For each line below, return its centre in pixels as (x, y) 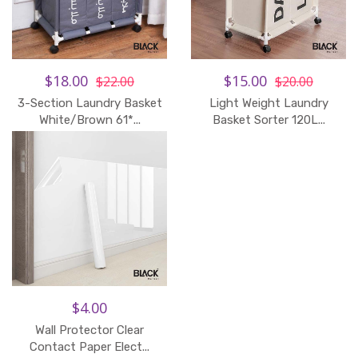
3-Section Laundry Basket (89, 103)
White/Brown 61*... (89, 120)
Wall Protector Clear (89, 330)
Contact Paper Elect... (89, 347)
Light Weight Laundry (268, 103)
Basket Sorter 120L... (268, 120)
